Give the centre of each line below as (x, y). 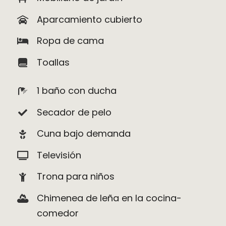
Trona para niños (76, 177)
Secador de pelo (74, 112)
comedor (58, 213)
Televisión (59, 155)
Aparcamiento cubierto (90, 19)
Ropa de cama (71, 41)
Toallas (53, 62)
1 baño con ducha (77, 91)
